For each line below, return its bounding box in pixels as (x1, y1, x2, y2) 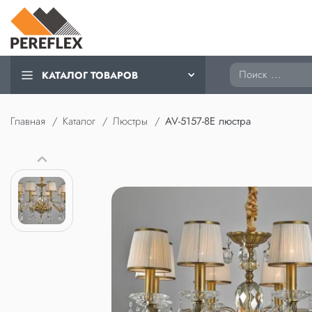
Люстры (113, 114, 148, 129)
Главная (10, 114, 45, 129)
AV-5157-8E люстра (165, 114, 251, 129)
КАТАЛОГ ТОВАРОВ (42, 68, 138, 82)
